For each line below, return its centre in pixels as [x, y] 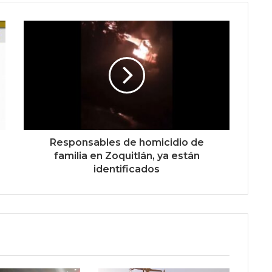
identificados [127, 169]
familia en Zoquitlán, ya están [127, 155]
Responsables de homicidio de [127, 142]
